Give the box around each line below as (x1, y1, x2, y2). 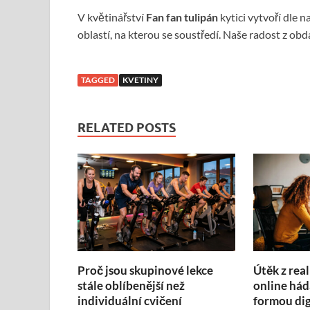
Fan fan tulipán (146, 10, 220, 24)
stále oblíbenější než (77, 278, 185, 293)
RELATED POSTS (77, 120, 176, 136)
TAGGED (81, 75, 115, 86)
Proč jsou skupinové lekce (77, 263, 213, 278)
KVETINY (122, 75, 158, 86)
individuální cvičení (77, 293, 182, 309)
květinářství (85, 10, 146, 24)
